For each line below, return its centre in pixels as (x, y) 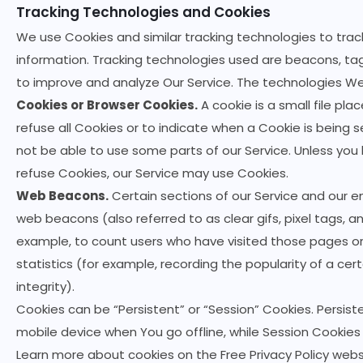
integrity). (45, 286)
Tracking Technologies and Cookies (143, 12)
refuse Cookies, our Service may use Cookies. (152, 173)
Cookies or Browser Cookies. (107, 105)
